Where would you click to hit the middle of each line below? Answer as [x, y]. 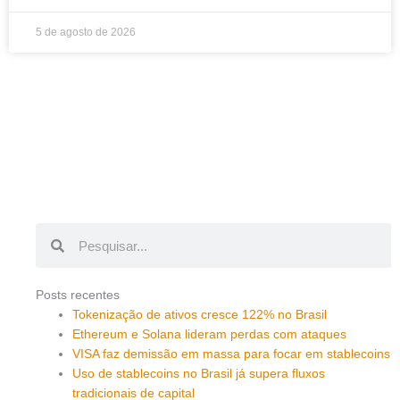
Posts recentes [78, 296]
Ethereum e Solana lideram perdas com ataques [210, 335]
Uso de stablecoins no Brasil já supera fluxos [199, 374]
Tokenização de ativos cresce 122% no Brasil [200, 315]
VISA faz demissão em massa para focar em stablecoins [232, 354]
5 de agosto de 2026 [86, 32]
